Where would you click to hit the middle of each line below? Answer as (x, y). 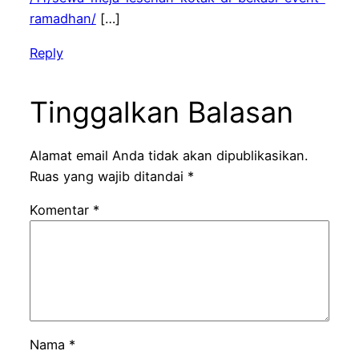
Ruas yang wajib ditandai (108, 176)
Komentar (61, 210)
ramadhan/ (63, 19)
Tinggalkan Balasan (161, 112)
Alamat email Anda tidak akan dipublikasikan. (168, 155)
